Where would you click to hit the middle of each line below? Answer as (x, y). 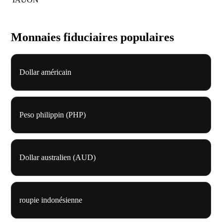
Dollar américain (45, 72)
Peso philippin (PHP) (53, 115)
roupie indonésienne (51, 200)
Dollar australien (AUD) (57, 158)
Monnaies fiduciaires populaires (92, 37)
